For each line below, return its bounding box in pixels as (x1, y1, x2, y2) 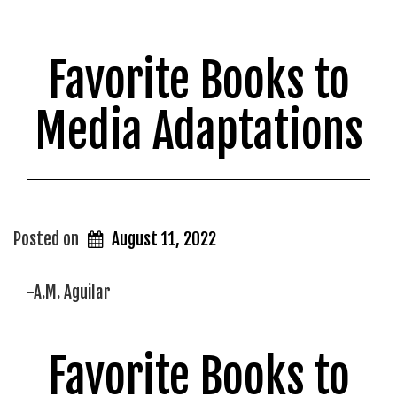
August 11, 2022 (112, 229, 217, 250)
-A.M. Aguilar (27, 281, 111, 303)
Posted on (13, 229, 82, 250)
